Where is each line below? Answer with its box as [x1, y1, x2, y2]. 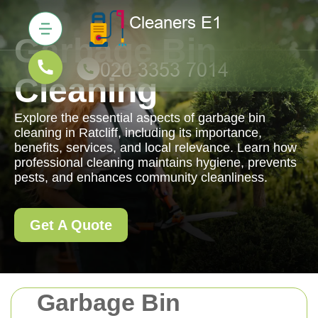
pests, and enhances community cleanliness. [14, 170, 268, 185]
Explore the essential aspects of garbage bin [14, 111, 265, 125]
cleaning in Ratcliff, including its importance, [14, 126, 262, 140]
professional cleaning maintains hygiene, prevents [14, 155, 297, 170]
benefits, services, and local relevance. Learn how [14, 141, 297, 155]
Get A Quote [30, 217, 112, 233]
